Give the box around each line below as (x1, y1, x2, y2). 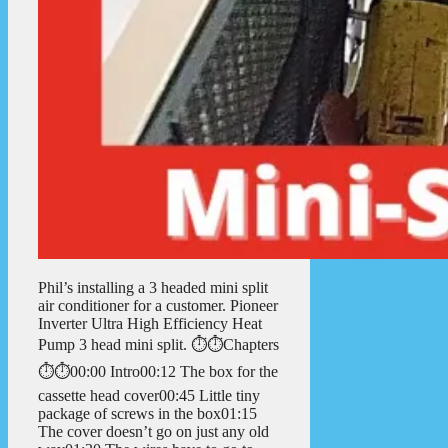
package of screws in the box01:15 (38, 405, 257, 423)
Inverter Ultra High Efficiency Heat (38, 315, 262, 333)
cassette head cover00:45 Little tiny (38, 387, 260, 405)
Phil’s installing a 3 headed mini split (38, 279, 268, 297)
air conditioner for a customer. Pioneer (38, 297, 278, 315)
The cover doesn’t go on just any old (38, 423, 269, 441)
